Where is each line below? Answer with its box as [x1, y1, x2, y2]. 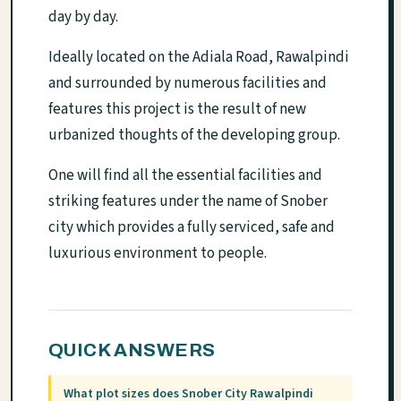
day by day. [48, 6, 118, 28]
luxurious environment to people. [48, 243, 267, 264]
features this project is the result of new [48, 98, 306, 120]
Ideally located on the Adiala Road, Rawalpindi [48, 47, 349, 68]
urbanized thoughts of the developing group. [48, 124, 340, 146]
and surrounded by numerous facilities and [48, 73, 327, 94]
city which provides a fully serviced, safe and [48, 217, 335, 238]
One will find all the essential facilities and [48, 165, 322, 186]
